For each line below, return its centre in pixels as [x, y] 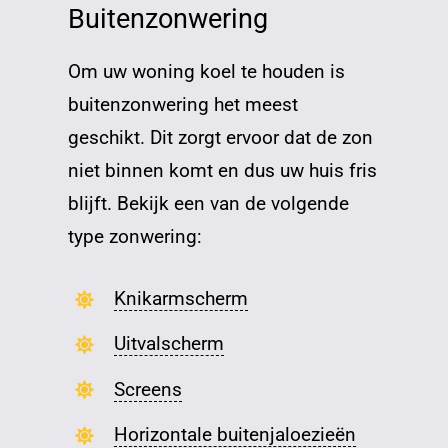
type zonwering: [135, 237]
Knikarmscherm [181, 299]
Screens [148, 389]
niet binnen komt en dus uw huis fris [223, 171]
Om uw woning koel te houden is [207, 72]
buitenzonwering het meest [183, 105]
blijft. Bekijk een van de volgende [209, 204]
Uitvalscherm [169, 344]
